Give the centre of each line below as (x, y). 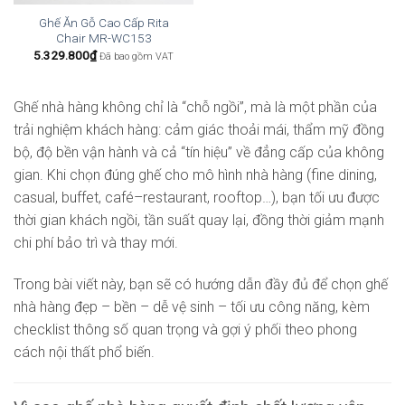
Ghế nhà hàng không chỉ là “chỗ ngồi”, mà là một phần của (195, 108)
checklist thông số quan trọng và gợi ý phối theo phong (185, 330)
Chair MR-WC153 (104, 38)
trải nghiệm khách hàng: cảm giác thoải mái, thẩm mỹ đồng (199, 130)
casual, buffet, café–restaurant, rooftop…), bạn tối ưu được (197, 198)
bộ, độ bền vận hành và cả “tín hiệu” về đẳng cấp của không (199, 153)
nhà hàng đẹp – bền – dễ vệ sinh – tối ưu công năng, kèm (192, 307)
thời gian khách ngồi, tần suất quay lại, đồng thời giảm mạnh (199, 221)
